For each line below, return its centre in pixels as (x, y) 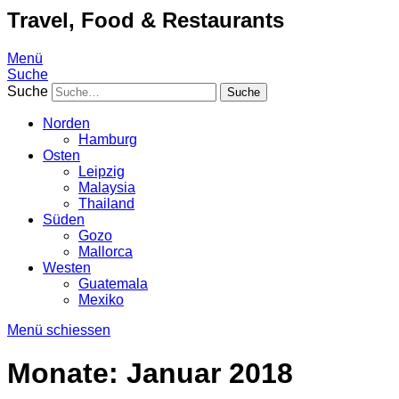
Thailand (106, 203)
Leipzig (102, 171)
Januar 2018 (210, 374)
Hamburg (108, 139)
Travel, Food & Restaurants (146, 20)
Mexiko (101, 299)
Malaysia (107, 187)
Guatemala (113, 283)
